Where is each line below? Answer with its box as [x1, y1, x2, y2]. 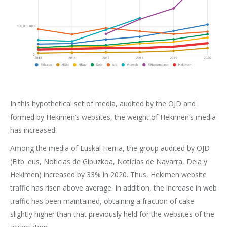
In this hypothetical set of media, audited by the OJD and [10, 99, 196, 109]
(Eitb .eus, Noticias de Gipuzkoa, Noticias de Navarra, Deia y [10, 157, 207, 167]
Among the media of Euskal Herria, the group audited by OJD [10, 143, 210, 154]
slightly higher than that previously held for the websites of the [10, 209, 214, 219]
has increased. [10, 125, 57, 135]
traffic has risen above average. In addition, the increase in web [10, 183, 217, 193]
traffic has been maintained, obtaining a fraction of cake [10, 196, 194, 206]
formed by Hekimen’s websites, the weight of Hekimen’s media [10, 112, 216, 122]
